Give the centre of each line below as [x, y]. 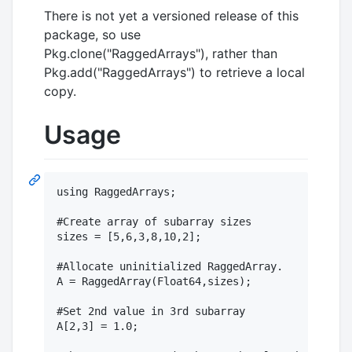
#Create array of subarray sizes [154, 221]
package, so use [92, 35]
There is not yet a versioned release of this [171, 16]
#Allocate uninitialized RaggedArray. [170, 266]
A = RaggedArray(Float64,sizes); [154, 281]
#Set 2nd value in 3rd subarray [151, 311]
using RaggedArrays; [116, 191]
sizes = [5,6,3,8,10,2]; [129, 236]
